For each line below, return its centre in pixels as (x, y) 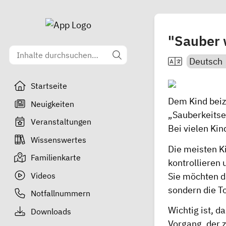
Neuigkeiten (52, 104)
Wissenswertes (58, 139)
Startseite (49, 86)
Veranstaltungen (61, 122)
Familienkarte (55, 157)
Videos (43, 175)
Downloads (51, 211)
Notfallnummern (60, 193)
